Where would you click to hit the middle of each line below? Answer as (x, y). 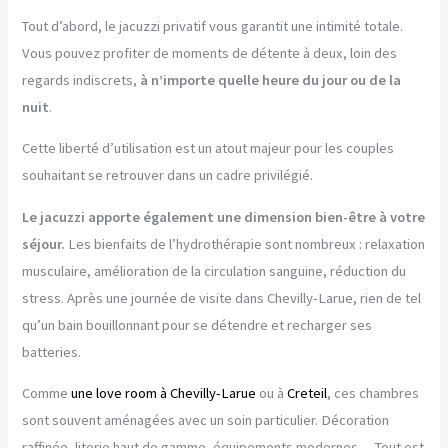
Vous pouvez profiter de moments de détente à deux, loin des (210, 52)
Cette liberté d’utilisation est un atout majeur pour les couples (208, 148)
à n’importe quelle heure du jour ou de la (271, 79)
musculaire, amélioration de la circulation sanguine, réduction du (214, 270)
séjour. (44, 243)
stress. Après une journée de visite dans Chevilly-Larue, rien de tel (222, 297)
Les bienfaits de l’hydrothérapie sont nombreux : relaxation (245, 243)
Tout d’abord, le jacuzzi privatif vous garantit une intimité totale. (213, 25)
